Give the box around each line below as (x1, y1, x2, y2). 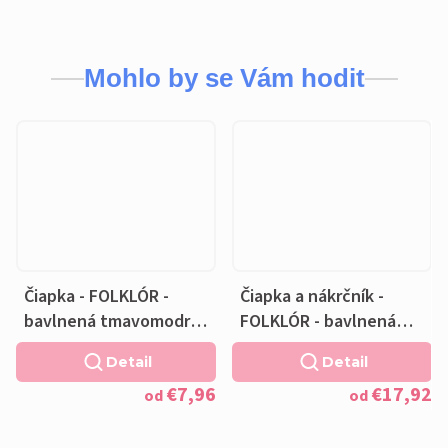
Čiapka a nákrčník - (240, 283, 384, 309)
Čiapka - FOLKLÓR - (24, 283, 169, 309)
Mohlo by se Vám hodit (83, 63, 365, 94)
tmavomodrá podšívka (240, 333, 412, 359)
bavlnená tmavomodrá (24, 308, 199, 334)
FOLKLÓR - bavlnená (240, 308, 396, 334)
